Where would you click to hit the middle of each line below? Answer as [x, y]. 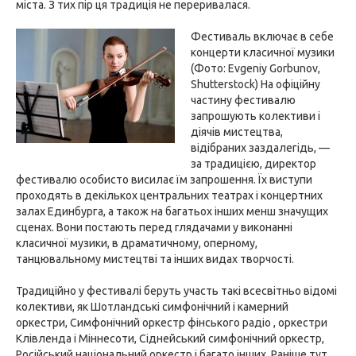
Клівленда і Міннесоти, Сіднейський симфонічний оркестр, [170, 339]
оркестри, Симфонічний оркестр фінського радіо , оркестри [172, 323]
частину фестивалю [243, 100]
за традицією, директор [253, 164]
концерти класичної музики [263, 52]
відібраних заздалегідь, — [260, 148]
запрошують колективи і [255, 116]
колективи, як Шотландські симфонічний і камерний [152, 307]
